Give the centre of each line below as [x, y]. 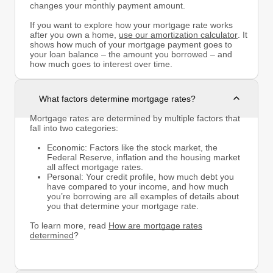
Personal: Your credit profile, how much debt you [140, 176]
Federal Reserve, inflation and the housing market [144, 157]
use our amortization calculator [178, 34]
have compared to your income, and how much [138, 186]
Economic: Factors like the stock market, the [132, 147]
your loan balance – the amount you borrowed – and [131, 54]
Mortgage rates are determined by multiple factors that [135, 118]
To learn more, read [69, 225]
